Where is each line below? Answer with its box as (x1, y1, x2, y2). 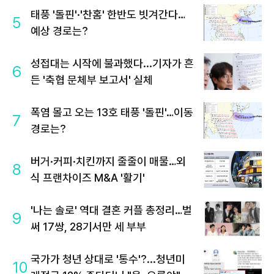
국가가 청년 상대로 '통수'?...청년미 (31, 253, 185, 266)
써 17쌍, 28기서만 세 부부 (31, 220, 146, 234)
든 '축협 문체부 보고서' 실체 (31, 73, 153, 87)
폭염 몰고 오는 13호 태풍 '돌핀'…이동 (31, 106, 193, 119)
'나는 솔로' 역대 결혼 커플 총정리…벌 (31, 204, 192, 217)
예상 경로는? (31, 24, 88, 38)
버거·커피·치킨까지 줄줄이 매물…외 (31, 155, 186, 168)
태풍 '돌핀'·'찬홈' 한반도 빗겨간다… (31, 8, 185, 21)
